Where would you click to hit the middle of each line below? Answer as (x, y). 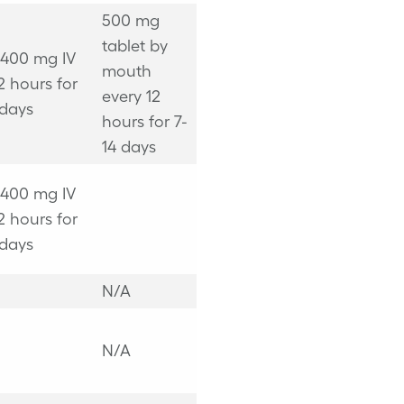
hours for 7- (144, 121)
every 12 (131, 96)
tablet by (134, 46)
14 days (129, 147)
